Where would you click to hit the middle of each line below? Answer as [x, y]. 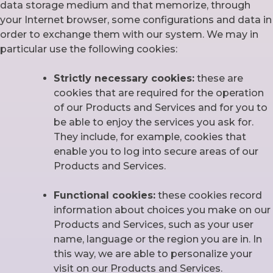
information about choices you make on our [162, 210]
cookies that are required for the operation [159, 93]
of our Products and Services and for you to [161, 108]
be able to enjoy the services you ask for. [154, 122]
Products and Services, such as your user [154, 225]
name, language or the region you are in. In [158, 239]
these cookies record [209, 196]
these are [219, 79]
